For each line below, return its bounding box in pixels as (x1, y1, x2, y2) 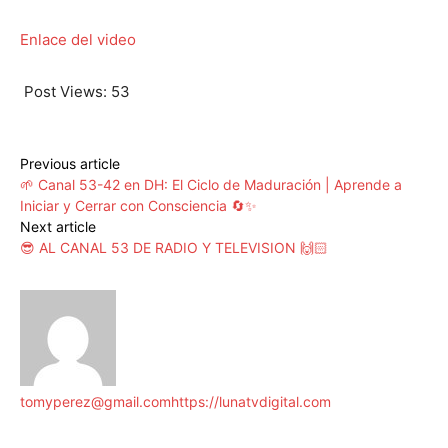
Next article (20, 218, 96, 236)
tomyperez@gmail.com (20, 393, 171, 411)
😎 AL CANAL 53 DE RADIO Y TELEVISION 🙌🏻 (20, 239, 328, 257)
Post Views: (24, 82, 107, 102)
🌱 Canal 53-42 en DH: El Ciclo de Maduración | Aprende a (20, 176, 402, 194)
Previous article (20, 155, 120, 173)
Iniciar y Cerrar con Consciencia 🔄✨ (20, 197, 257, 215)
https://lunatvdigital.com (171, 393, 331, 411)
